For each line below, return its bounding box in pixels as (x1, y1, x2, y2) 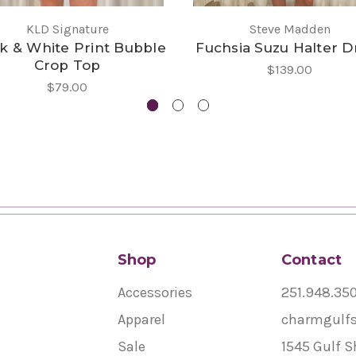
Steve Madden (249, 21, 331, 37)
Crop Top (33, 56, 101, 73)
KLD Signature (25, 21, 109, 37)
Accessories (117, 283, 192, 301)
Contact (281, 250, 342, 269)
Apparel (117, 310, 165, 328)
